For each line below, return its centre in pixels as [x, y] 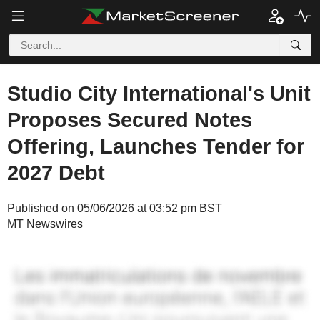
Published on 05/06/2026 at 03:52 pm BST [115, 208]
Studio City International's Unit [159, 94]
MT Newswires [45, 224]
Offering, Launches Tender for [156, 146]
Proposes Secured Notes [130, 120]
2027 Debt [56, 173]
